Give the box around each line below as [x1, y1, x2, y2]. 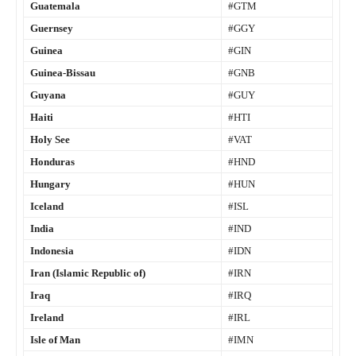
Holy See [30, 133, 70, 146]
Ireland [30, 311, 64, 324]
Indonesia [30, 245, 74, 257]
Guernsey [30, 22, 73, 35]
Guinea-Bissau [30, 67, 95, 79]
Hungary [30, 178, 71, 191]
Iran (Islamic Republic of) [30, 267, 145, 280]
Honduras [30, 156, 75, 168]
